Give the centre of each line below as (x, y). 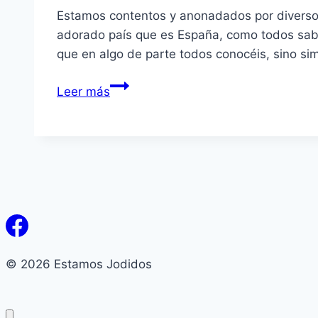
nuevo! (128, 122)
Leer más (83, 91)
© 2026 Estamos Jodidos (79, 264)
